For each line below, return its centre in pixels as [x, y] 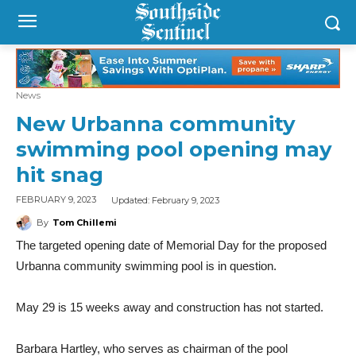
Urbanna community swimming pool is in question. [146, 265]
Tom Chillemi [85, 222]
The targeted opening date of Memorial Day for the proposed [171, 245]
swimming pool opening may [174, 150]
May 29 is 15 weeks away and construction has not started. [170, 307]
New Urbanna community [156, 124]
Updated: [132, 200]
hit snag [60, 175]
